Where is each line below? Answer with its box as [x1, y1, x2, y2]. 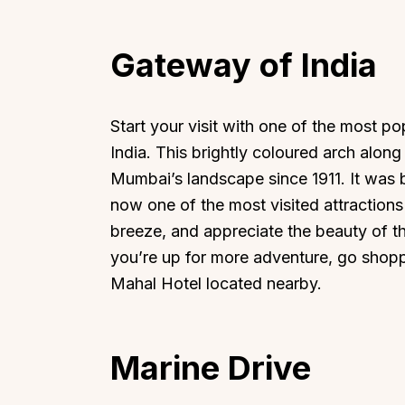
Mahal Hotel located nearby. [110, 274, 322, 294]
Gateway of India [110, 44, 377, 85]
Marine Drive [110, 348, 311, 389]
